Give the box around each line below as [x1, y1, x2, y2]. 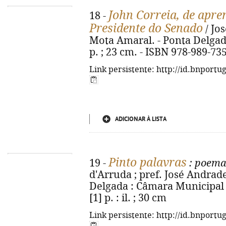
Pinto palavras [108, 156, 187, 169]
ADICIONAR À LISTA [115, 116, 166, 123]
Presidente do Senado [89, 22, 203, 35]
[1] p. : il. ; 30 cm [89, 192, 166, 204]
